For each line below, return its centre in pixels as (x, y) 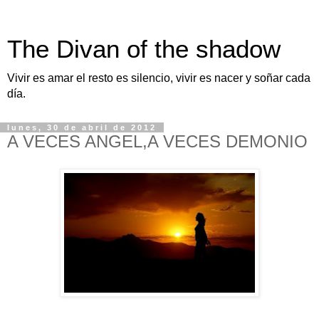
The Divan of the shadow (144, 49)
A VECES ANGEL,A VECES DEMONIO (157, 141)
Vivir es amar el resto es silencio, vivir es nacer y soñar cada (159, 78)
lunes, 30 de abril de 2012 (82, 127)
